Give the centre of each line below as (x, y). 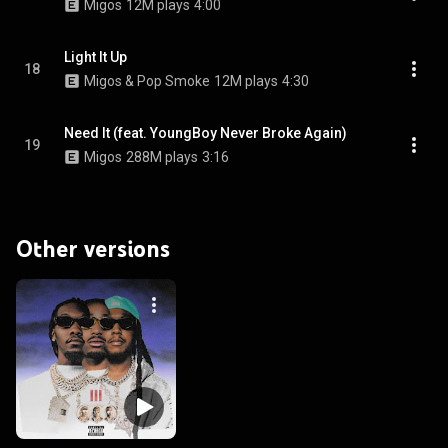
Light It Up (95, 57)
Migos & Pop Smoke (147, 81)
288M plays (162, 157)
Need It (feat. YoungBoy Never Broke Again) (205, 133)
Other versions (93, 248)
